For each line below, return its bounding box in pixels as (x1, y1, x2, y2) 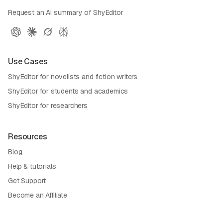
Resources (8, 131, 47, 142)
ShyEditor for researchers (8, 101, 88, 110)
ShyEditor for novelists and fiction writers (8, 72, 138, 81)
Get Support (8, 176, 46, 185)
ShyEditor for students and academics (8, 86, 128, 96)
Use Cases (8, 56, 48, 67)
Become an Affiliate (8, 190, 67, 200)
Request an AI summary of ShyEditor (8, 7, 123, 17)
